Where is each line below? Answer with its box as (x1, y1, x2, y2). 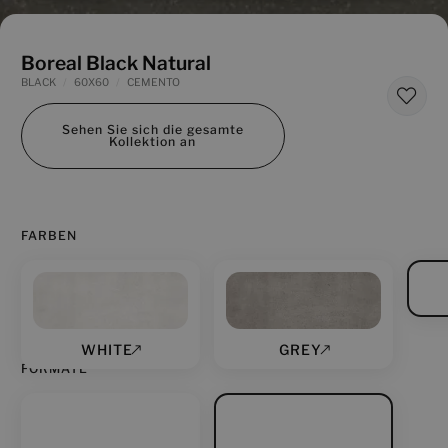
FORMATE (21, 360, 88, 376)
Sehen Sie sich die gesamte (61, 122, 244, 138)
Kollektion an (109, 134, 197, 150)
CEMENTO (127, 75, 180, 89)
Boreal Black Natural (21, 50, 211, 75)
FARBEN (21, 228, 77, 244)
